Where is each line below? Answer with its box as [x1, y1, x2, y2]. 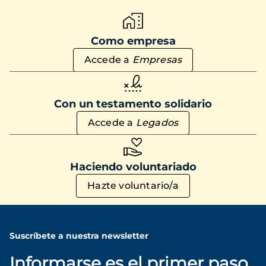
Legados [135, 117, 179, 129]
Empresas [132, 54, 182, 66]
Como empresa [90, 34, 176, 48]
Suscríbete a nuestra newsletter [9, 230, 151, 242]
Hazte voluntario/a [87, 180, 179, 192]
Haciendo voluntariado [69, 160, 197, 174]
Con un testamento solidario [54, 97, 212, 111]
